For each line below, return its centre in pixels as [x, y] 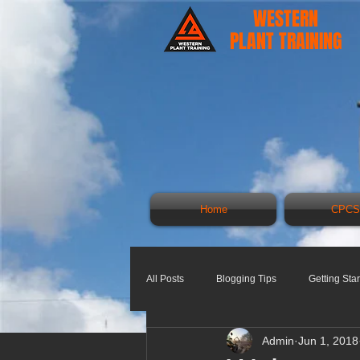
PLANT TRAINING [286, 41]
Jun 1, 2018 [328, 340]
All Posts [165, 278]
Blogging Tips [246, 278]
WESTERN [286, 19]
